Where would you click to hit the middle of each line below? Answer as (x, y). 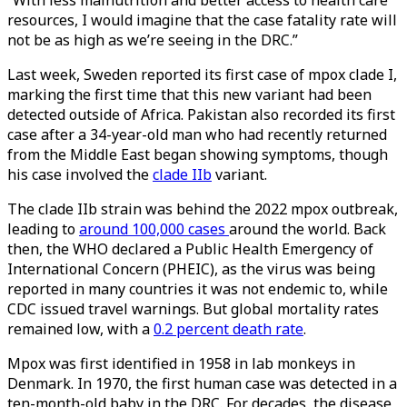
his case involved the (80, 174)
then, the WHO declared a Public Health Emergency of (190, 249)
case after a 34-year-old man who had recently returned (197, 134)
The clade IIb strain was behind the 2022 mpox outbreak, (203, 209)
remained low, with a (80, 329)
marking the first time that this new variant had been (189, 94)
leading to (43, 229)
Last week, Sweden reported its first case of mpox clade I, (202, 74)
